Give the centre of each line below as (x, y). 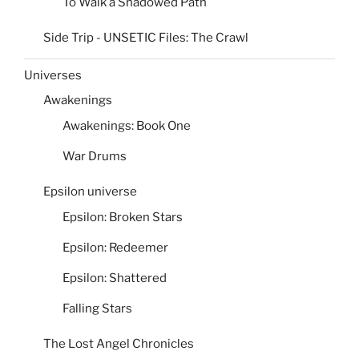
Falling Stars (97, 308)
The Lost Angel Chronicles (119, 344)
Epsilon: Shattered (115, 278)
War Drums (95, 156)
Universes (53, 75)
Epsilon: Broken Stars (123, 217)
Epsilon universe (90, 192)
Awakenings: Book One (127, 125)
